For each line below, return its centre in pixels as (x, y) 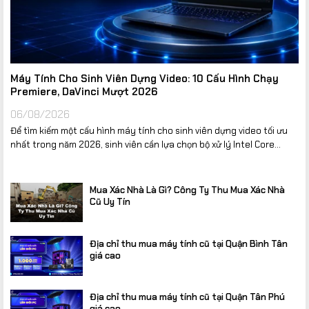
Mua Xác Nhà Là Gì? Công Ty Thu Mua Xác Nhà (187, 190)
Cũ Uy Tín (110, 202)
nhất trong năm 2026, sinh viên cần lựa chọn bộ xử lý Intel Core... (145, 144)
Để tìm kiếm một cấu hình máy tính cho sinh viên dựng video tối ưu (149, 130)
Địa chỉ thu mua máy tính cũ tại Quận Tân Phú (187, 297)
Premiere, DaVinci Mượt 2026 (83, 91)
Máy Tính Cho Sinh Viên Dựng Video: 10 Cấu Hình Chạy (144, 78)
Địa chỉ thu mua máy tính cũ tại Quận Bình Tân (190, 243)
